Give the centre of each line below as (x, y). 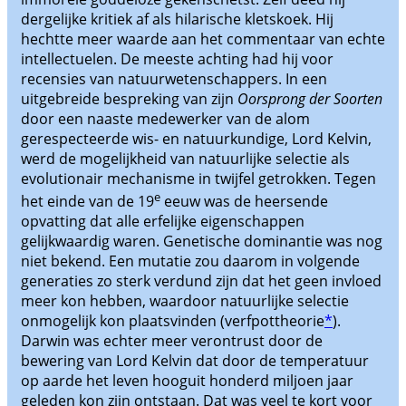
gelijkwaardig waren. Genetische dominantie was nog (202, 242)
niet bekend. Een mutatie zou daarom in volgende (190, 261)
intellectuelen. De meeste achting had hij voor (177, 59)
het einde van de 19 (87, 202)
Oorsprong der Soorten (310, 99)
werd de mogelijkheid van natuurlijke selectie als (185, 159)
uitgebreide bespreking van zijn (129, 99)
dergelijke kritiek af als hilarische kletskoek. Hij (177, 19)
